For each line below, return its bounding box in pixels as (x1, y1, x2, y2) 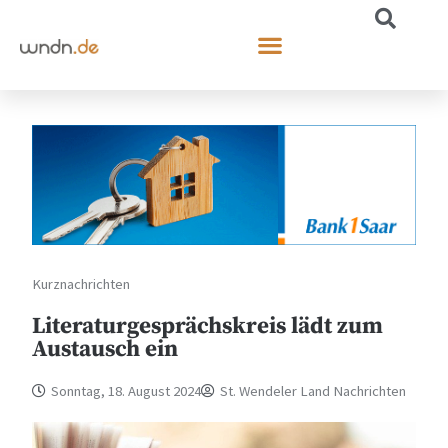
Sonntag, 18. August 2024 (51, 381, 202, 400)
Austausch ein (32, 334, 179, 364)
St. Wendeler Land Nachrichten (220, 381, 407, 400)
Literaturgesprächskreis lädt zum (32, 311, 384, 341)
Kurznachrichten (32, 274, 131, 293)
